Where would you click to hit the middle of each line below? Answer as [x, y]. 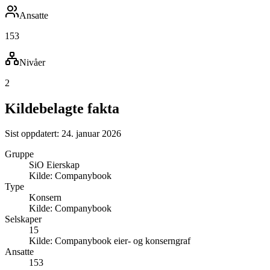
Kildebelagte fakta [62, 108]
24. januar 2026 [91, 134]
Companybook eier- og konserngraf [123, 241]
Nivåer [32, 62]
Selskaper [23, 219]
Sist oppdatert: [33, 134]
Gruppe [19, 154]
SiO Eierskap [54, 165]
